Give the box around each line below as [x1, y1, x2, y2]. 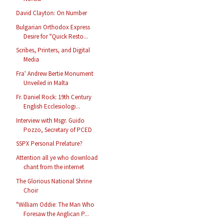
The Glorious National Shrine [16, 176, 92, 185]
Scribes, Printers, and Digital [16, 46, 90, 55]
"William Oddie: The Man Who [16, 200, 95, 209]
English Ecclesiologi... [23, 102, 81, 110]
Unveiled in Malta [23, 79, 69, 88]
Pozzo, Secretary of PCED [23, 125, 92, 134]
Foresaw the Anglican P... [23, 209, 89, 218]
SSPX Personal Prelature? [16, 139, 83, 148]
